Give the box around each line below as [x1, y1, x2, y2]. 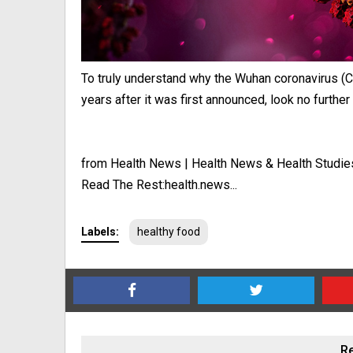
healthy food [137, 225, 200, 239]
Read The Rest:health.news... [81, 177, 237, 193]
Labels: [81, 225, 119, 239]
